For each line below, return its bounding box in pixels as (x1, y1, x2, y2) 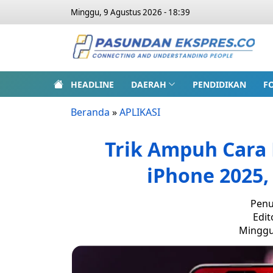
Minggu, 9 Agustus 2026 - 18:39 (71, 7, 190, 18)
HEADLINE (71, 78, 114, 90)
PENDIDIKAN (192, 78, 246, 90)
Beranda (71, 105, 110, 119)
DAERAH (131, 78, 166, 90)
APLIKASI (119, 105, 160, 119)
